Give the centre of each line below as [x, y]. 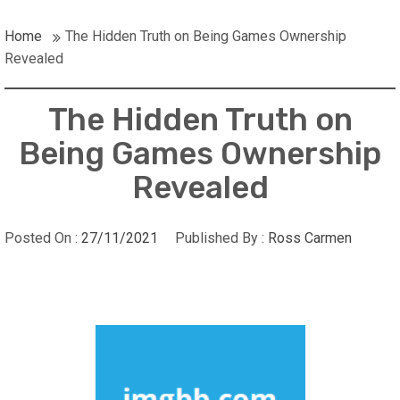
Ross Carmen [310, 238]
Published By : [220, 238]
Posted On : [43, 238]
